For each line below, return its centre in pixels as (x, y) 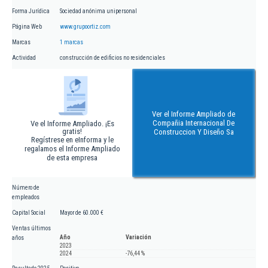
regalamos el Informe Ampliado (72, 149)
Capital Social (29, 213)
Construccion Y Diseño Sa (194, 132)
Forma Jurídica (31, 11)
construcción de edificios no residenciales (112, 58)
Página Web (27, 27)
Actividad (24, 58)
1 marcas (71, 42)
